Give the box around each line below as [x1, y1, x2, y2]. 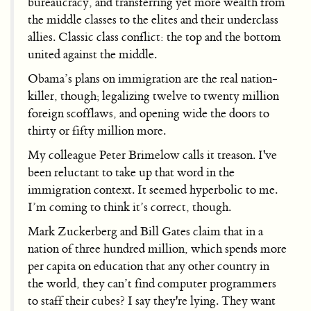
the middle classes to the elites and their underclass [28, 12, 278, 27]
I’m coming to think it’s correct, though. [28, 200, 231, 215]
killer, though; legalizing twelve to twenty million [28, 89, 279, 103]
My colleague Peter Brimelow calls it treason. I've [28, 148, 277, 162]
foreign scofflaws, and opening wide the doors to [28, 106, 269, 121]
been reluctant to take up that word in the [28, 165, 235, 180]
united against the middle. [28, 47, 157, 62]
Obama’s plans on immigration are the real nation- [28, 72, 278, 86]
